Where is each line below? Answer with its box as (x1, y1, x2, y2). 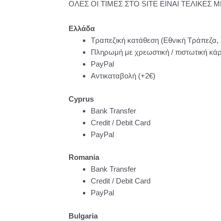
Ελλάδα (68, 24, 95, 33)
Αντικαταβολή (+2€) (90, 72, 155, 80)
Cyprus (68, 94, 94, 103)
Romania (68, 153, 99, 162)
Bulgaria (68, 211, 98, 220)
